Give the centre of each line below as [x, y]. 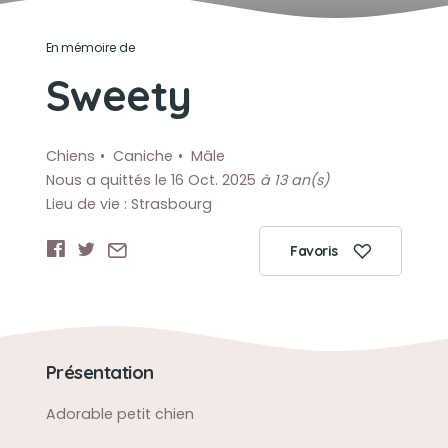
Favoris [314, 251]
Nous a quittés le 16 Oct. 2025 [152, 180]
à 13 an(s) [294, 180]
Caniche [142, 156]
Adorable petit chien [119, 414]
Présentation [99, 372]
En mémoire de [90, 47]
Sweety [118, 95]
